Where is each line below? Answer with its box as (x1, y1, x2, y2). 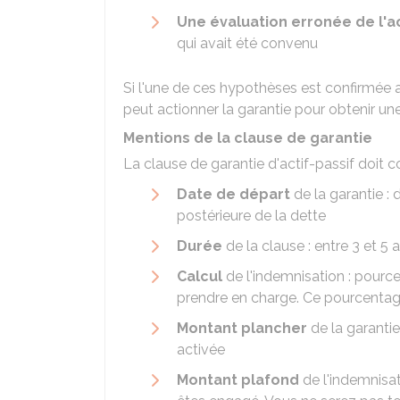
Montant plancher (177, 320, 307, 337)
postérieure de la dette (177, 207, 326, 224)
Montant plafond (177, 371, 299, 388)
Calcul (177, 268, 222, 285)
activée (177, 341, 225, 358)
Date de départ (177, 186, 290, 203)
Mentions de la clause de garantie (123, 129, 372, 146)
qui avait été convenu (177, 35, 318, 52)
